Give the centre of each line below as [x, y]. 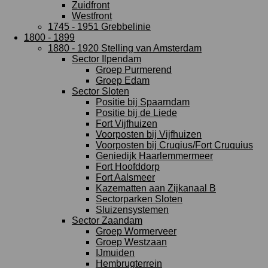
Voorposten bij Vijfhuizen [149, 134]
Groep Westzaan [131, 242]
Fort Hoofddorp [128, 167]
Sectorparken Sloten [139, 199]
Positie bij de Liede [136, 113]
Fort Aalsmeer [125, 177]
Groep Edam [123, 80]
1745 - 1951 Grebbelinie [99, 27]
